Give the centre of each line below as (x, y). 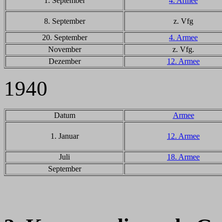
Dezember (64, 61)
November (64, 49)
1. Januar (64, 136)
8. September (64, 21)
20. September (64, 37)
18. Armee (183, 157)
